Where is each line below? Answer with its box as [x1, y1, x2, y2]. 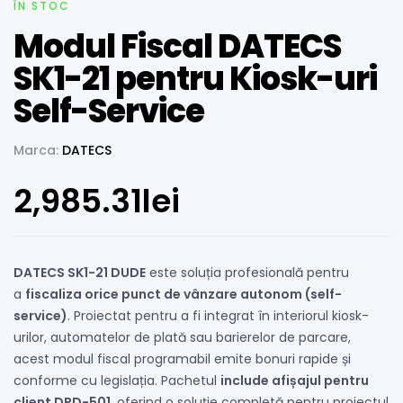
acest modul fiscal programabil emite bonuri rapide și [13, 349, 351, 368]
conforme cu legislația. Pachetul [13, 371, 220, 390]
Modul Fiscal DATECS [13, 22, 341, 69]
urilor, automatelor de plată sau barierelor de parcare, [13, 327, 351, 346]
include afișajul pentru [220, 371, 369, 390]
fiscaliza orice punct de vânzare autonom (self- [25, 284, 342, 303]
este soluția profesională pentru [146, 263, 349, 282]
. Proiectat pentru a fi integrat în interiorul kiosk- [67, 306, 369, 325]
